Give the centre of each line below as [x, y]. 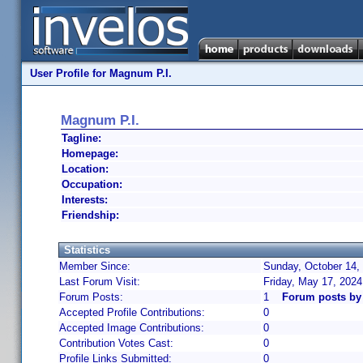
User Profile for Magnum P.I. [101, 73]
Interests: [85, 200]
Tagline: [81, 138]
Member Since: [95, 266]
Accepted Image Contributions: [132, 328]
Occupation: [92, 184]
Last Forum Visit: [100, 282]
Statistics [87, 250]
